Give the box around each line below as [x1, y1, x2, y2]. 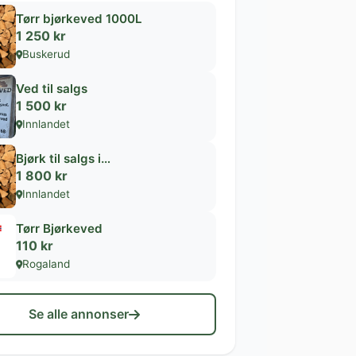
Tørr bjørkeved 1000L [16, 10, 142, 26]
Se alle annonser [29, 306, 129, 322]
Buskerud [22, 47, 70, 60]
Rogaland [22, 257, 70, 270]
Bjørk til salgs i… [16, 150, 110, 166]
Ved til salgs [16, 80, 87, 96]
